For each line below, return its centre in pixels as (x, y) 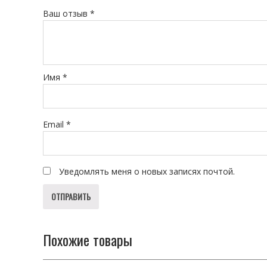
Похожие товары (88, 239)
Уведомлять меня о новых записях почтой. (147, 171)
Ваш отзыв (66, 13)
